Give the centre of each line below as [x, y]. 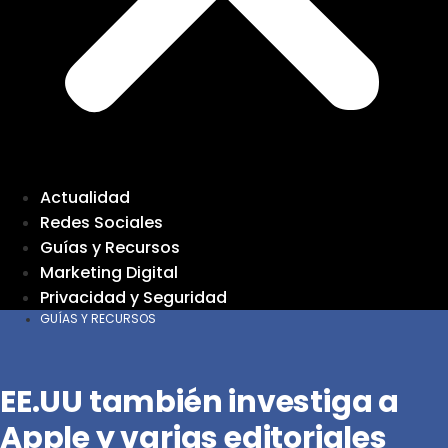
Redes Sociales [101, 222]
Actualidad [85, 197]
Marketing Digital [109, 272]
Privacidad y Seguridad [133, 297]
